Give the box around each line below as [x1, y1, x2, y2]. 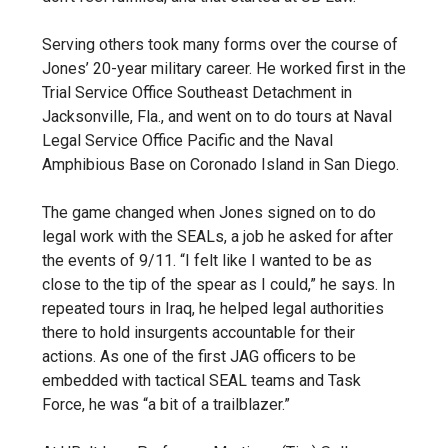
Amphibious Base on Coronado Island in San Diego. [42, 154, 399, 174]
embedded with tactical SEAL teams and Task [42, 370, 361, 390]
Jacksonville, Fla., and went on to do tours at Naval [42, 106, 392, 126]
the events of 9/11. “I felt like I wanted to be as [42, 250, 372, 270]
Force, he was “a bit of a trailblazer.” [42, 394, 290, 414]
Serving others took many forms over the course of [42, 34, 398, 54]
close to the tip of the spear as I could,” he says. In [42, 274, 395, 294]
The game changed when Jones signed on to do [42, 202, 376, 222]
